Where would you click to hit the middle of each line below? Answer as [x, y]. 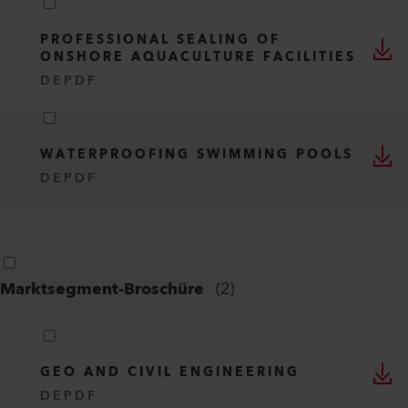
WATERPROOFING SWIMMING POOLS [197, 155]
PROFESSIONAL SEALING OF [160, 40]
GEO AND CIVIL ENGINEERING [170, 372]
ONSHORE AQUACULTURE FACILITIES [198, 57]
